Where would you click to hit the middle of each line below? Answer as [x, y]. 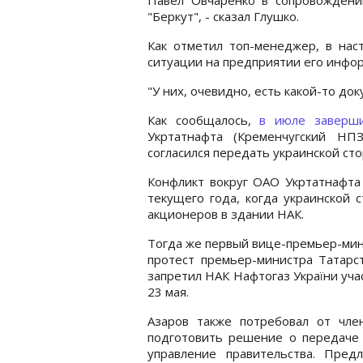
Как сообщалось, [204, 120]
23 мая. [168, 291]
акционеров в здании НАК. [226, 214]
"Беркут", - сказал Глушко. [223, 16]
